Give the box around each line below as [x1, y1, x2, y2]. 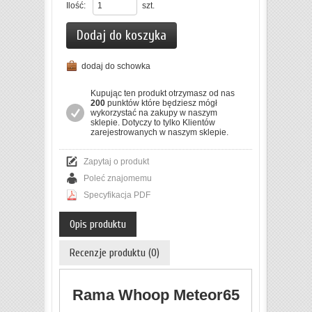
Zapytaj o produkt [84, 157, 149, 167]
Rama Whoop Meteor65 [72, 286, 240, 304]
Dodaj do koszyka [77, 28, 166, 44]
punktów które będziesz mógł [105, 98, 217, 109]
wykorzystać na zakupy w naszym [91, 108, 217, 118]
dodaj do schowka [81, 61, 150, 72]
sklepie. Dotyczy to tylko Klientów [91, 118, 215, 128]
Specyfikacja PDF [84, 190, 150, 201]
